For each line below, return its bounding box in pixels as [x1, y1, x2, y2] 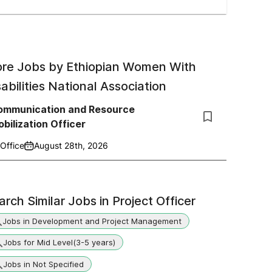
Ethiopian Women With [66, 59, 196, 74]
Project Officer [112, 194, 195, 208]
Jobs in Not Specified [3, 259, 84, 269]
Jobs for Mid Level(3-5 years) [3, 237, 115, 247]
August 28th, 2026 [34, 140, 108, 151]
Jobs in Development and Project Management [2, 216, 182, 226]
